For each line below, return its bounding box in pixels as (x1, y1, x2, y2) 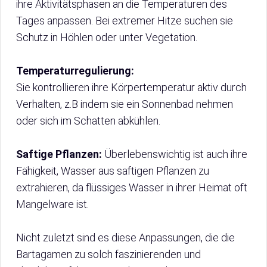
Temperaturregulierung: (16, 64, 134, 77)
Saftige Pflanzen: (16, 148, 102, 161)
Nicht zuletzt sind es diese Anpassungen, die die (16, 231, 235, 244)
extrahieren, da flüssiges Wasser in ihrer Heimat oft (16, 181, 247, 194)
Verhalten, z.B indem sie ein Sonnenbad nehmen (16, 98, 233, 111)
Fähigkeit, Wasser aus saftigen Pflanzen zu (16, 164, 209, 178)
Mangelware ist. (16, 198, 89, 211)
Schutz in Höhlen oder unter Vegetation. (16, 31, 197, 44)
